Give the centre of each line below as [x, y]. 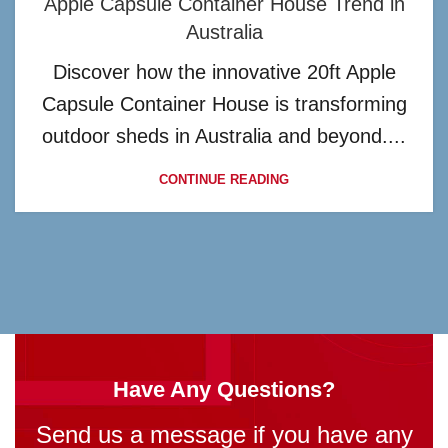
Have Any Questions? [224, 390]
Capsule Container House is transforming [224, 104]
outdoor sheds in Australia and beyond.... [224, 136]
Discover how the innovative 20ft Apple [224, 72]
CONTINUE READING [224, 180]
